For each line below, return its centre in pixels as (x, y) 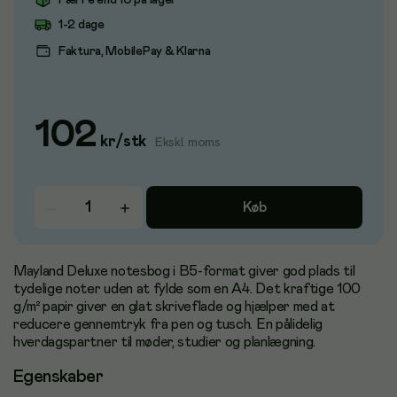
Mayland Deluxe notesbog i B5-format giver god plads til (184, 271)
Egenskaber (58, 376)
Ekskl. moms (187, 143)
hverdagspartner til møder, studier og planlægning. (164, 342)
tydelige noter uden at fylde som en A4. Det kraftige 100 (187, 289)
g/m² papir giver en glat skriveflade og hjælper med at (174, 307)
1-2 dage (82, 24)
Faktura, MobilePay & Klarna (135, 51)
